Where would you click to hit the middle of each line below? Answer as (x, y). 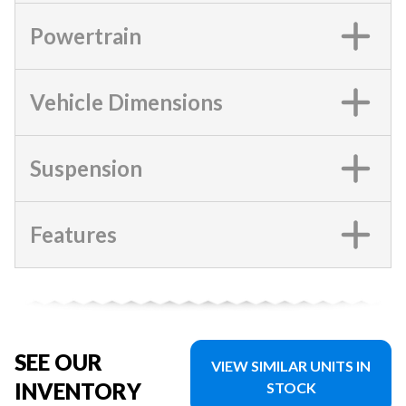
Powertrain (86, 35)
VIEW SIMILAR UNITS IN (291, 365)
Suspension (86, 168)
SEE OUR (58, 362)
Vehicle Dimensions (126, 101)
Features (73, 234)
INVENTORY (78, 391)
